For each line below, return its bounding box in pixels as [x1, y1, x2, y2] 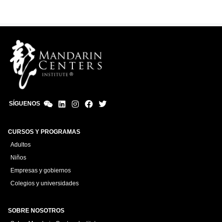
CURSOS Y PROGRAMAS [8, 128, 80, 136]
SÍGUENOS [9, 100, 40, 108]
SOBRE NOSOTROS [8, 207, 64, 215]
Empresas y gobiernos [10, 167, 71, 174]
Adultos [10, 141, 31, 149]
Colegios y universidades [10, 180, 79, 187]
